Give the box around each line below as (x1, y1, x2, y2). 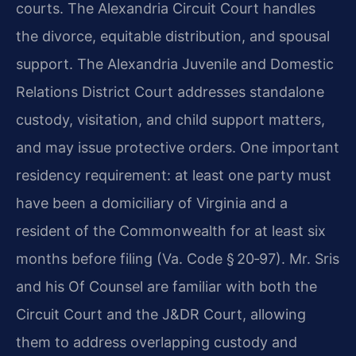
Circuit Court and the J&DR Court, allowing (16, 306, 306, 323)
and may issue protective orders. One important (16, 139, 339, 157)
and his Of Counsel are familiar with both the (16, 278, 317, 296)
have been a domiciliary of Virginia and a (16, 195, 288, 212)
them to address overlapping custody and (16, 334, 297, 351)
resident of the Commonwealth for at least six (16, 222, 326, 240)
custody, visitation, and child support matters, (16, 111, 325, 129)
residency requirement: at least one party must (16, 167, 331, 184)
